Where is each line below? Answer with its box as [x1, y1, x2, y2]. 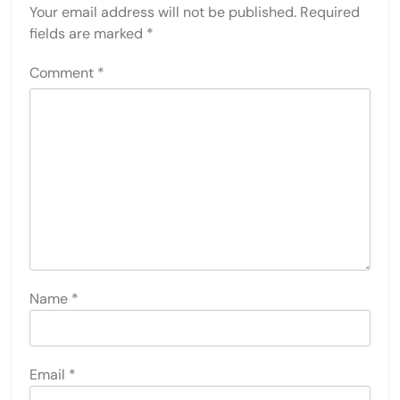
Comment [29, 63, 97, 83]
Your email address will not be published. [29, 3, 296, 22]
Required [300, 3, 360, 22]
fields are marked [29, 24, 146, 44]
